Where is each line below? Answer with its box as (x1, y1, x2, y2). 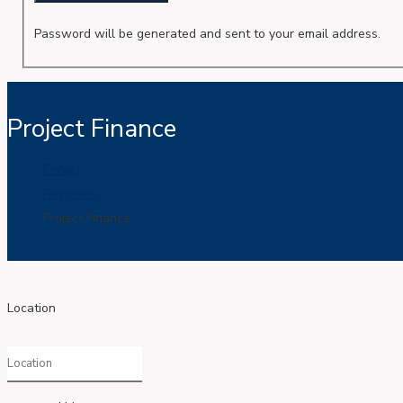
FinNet (43, 161, 80, 179)
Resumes (43, 185, 95, 203)
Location (7, 300, 56, 318)
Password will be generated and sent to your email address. (33, 25, 381, 43)
